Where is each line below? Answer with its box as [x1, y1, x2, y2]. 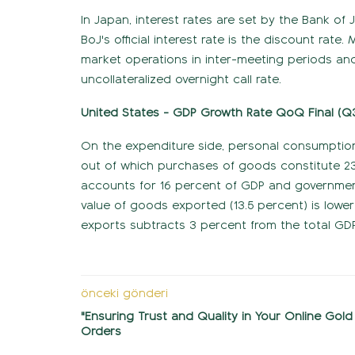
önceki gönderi [81, 285, 168, 300]
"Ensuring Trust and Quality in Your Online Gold [81, 308, 353, 323]
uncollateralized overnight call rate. [81, 71, 281, 86]
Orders [81, 323, 121, 338]
